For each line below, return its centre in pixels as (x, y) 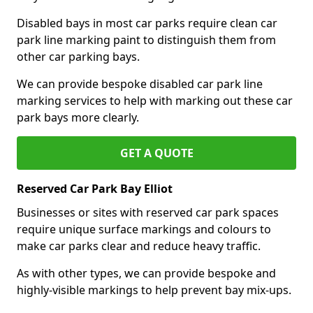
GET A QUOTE (156, 153)
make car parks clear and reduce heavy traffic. (139, 246)
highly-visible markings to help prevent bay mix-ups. (154, 290)
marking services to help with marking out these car (155, 100)
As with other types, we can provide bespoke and (146, 273)
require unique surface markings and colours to (144, 229)
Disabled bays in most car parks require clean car (147, 23)
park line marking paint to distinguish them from (146, 39)
